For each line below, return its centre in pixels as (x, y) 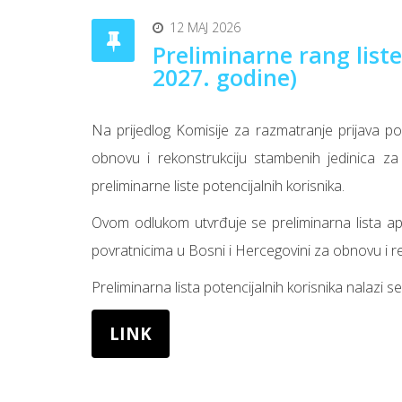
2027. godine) (225, 77)
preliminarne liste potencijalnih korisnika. (218, 186)
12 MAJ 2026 (205, 27)
